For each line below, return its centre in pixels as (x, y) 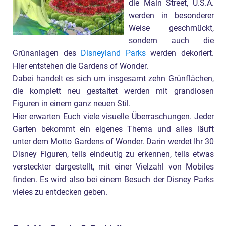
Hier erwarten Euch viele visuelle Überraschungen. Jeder (113, 117)
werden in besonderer (171, 16)
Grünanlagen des (47, 54)
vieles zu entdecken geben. (60, 192)
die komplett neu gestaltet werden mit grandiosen (113, 92)
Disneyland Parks (113, 54)
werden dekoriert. (180, 54)
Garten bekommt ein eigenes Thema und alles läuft (113, 129)
